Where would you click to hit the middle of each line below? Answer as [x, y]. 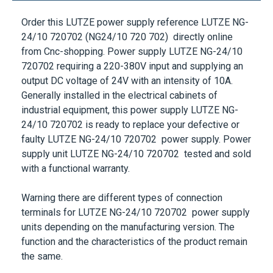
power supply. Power [204, 149]
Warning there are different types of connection [122, 207]
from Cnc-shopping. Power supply [95, 61]
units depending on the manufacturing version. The [128, 237]
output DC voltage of [66, 90]
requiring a [79, 76]
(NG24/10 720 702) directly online [158, 47]
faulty [33, 149]
